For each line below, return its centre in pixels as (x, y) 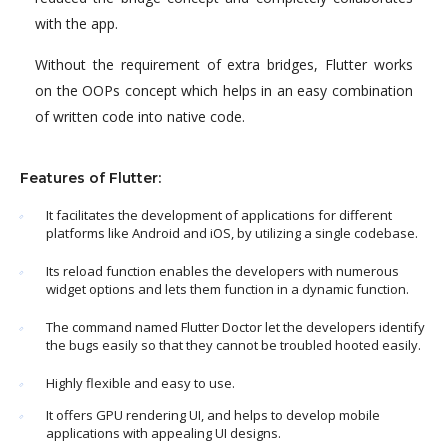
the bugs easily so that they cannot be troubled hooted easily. (233, 345)
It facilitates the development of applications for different (219, 215)
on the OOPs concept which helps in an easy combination (224, 91)
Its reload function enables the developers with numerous (222, 271)
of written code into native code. (140, 117)
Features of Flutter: (90, 178)
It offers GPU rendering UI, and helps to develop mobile (213, 415)
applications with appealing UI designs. (163, 433)
